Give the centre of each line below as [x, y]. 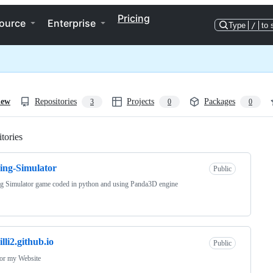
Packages [220, 101]
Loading [39, 137]
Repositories [56, 101]
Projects [140, 101]
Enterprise [72, 23]
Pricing [134, 18]
